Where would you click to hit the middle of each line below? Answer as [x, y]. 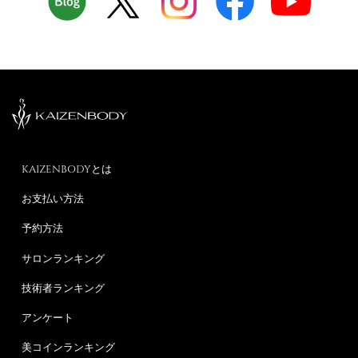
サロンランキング [63, 258]
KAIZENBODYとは [67, 168]
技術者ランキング [63, 287]
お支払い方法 [53, 199]
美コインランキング [68, 347]
